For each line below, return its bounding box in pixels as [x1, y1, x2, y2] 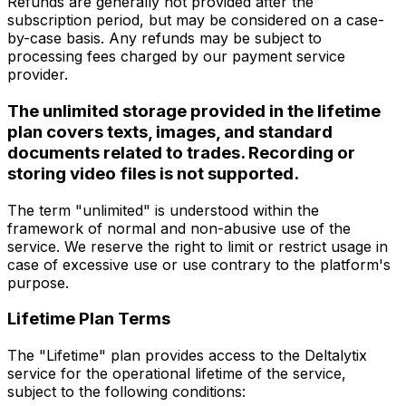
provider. [7, 65, 68, 84]
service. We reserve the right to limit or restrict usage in [7, 237, 388, 256]
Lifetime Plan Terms [7, 308, 170, 330]
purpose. [7, 273, 69, 292]
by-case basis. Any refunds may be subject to [7, 29, 322, 48]
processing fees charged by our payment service [7, 47, 345, 66]
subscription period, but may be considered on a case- [7, 11, 384, 30]
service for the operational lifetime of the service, [7, 364, 346, 383]
